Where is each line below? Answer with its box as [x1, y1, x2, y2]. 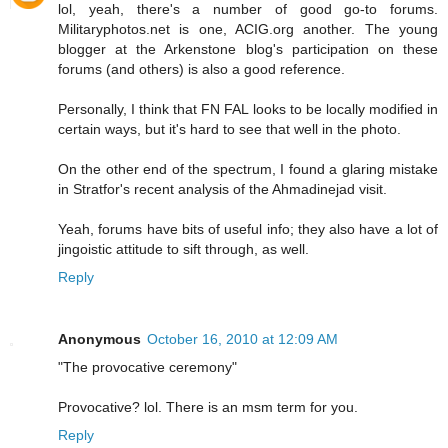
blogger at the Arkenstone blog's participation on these [58, 40, 438, 57]
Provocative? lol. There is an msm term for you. [58, 398, 358, 415]
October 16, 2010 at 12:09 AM [147, 330, 338, 347]
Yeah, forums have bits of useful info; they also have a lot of [58, 220, 438, 237]
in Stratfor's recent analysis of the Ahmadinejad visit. [58, 180, 387, 197]
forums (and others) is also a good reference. [58, 60, 345, 77]
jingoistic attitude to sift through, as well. [58, 240, 309, 257]
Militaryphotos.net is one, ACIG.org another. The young [58, 20, 438, 37]
